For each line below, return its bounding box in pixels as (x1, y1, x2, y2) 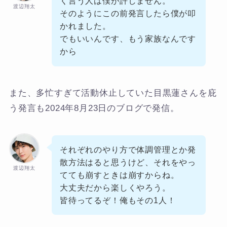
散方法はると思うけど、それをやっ (60, 157, 196, 167)
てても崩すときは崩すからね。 (60, 170, 179, 179)
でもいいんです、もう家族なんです (60, 34, 196, 44)
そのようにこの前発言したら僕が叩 (60, 9, 196, 18)
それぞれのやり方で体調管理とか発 (60, 144, 196, 154)
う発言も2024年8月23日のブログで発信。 (9, 103, 179, 113)
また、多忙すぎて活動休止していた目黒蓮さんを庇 (9, 88, 217, 98)
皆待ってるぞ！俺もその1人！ (60, 195, 176, 205)
